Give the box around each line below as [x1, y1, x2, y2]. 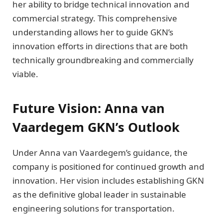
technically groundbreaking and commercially [12, 54, 194, 66]
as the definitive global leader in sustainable [12, 188, 186, 200]
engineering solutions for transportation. [12, 202, 175, 214]
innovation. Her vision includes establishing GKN [12, 174, 204, 186]
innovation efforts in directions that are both [12, 40, 188, 52]
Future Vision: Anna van [12, 99, 165, 116]
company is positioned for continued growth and [12, 160, 204, 172]
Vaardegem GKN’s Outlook [12, 118, 180, 135]
